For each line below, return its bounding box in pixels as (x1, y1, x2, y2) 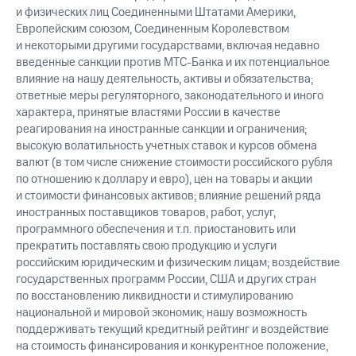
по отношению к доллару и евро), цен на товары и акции (16, 171, 312, 188)
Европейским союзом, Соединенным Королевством (16, 21, 289, 38)
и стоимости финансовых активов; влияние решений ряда (16, 188, 321, 205)
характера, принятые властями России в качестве (16, 104, 281, 122)
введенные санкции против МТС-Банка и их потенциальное (16, 54, 330, 72)
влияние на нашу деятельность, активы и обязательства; (16, 71, 313, 88)
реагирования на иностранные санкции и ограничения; (16, 121, 307, 138)
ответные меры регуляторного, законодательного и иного (16, 87, 323, 105)
